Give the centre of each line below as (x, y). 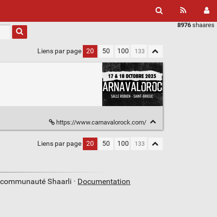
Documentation (104, 182)
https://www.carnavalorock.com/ (101, 123)
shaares (203, 25)
